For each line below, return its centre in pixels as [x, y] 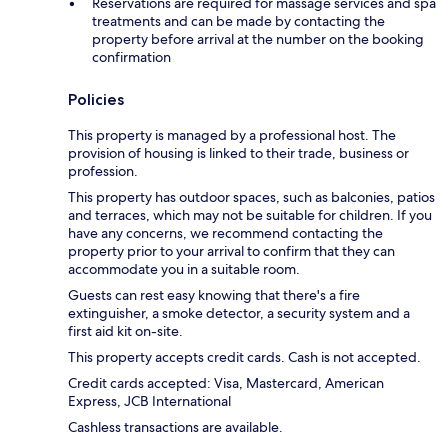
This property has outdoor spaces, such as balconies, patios [251, 196]
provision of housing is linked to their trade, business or [238, 152]
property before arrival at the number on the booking [258, 38]
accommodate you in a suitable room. [184, 268]
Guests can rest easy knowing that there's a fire [214, 294]
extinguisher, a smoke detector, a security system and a [239, 312]
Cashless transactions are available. [175, 426]
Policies [96, 99]
